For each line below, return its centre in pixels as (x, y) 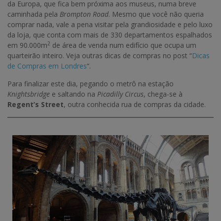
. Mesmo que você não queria (156, 14)
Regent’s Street (36, 105)
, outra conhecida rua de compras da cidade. (135, 105)
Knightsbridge (30, 94)
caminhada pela (34, 14)
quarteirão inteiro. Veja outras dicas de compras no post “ (100, 56)
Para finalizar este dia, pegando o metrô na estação (91, 84)
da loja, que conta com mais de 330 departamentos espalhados (110, 35)
